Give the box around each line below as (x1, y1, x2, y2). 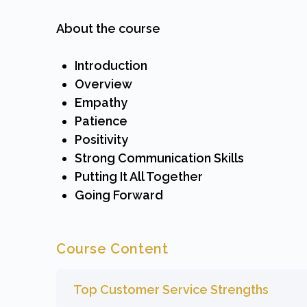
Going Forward (75, 188, 163, 202)
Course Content (56, 241, 169, 257)
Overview (75, 77, 132, 91)
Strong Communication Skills (75, 151, 244, 165)
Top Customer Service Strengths (73, 282, 269, 297)
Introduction (75, 58, 147, 73)
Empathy (75, 95, 127, 110)
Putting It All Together (75, 169, 203, 184)
